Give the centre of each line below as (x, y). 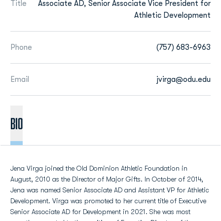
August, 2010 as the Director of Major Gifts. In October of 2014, (107, 179)
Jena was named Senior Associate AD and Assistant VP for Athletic (110, 190)
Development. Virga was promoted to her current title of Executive (108, 201)
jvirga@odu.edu (184, 79)
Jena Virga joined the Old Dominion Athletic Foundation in (99, 168)
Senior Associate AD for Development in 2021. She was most (100, 212)
